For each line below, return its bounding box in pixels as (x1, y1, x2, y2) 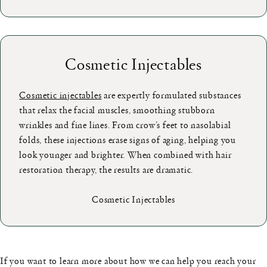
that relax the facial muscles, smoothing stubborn (19, 103, 215, 117)
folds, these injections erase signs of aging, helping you (19, 133, 237, 147)
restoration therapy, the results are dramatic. (19, 163, 194, 176)
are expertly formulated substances (101, 88, 241, 102)
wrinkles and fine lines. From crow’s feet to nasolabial (19, 118, 231, 132)
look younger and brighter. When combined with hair (19, 148, 232, 162)
